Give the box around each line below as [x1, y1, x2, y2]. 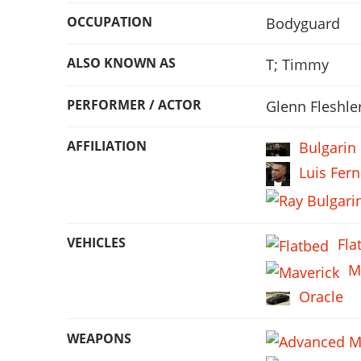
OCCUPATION [66, 12, 152, 31]
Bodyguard [266, 13, 341, 33]
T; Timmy [266, 55, 330, 75]
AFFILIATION [66, 137, 147, 156]
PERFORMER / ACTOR [66, 95, 201, 114]
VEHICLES [66, 234, 126, 251]
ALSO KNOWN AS [66, 54, 176, 73]
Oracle [299, 286, 344, 306]
